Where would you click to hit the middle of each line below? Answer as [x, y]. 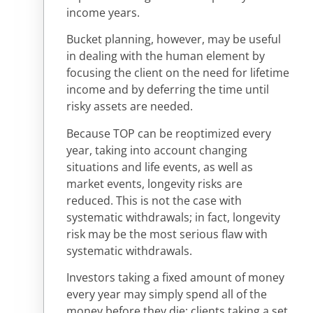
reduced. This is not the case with [154, 200]
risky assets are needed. [131, 107]
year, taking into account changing [157, 150]
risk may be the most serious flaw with [167, 234]
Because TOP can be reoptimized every [169, 133]
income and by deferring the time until [168, 90]
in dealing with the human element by [166, 56]
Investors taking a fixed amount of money [175, 278]
